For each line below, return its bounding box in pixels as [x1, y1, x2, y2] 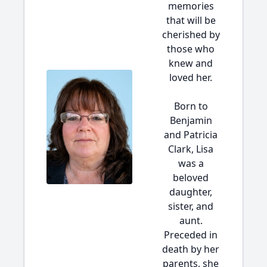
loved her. [169, 71, 212, 84]
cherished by [162, 28, 220, 41]
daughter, [169, 185, 212, 198]
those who [167, 42, 215, 55]
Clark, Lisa [168, 142, 213, 156]
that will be [166, 14, 216, 27]
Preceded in [164, 228, 218, 241]
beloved [173, 171, 209, 184]
